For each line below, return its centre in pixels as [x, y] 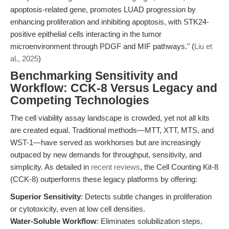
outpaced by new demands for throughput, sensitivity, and [106, 155]
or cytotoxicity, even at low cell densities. [78, 209]
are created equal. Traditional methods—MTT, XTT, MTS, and [112, 130]
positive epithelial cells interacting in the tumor [86, 34]
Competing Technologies [80, 100]
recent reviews [116, 167]
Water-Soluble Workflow [53, 221]
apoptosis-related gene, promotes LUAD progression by [103, 9]
